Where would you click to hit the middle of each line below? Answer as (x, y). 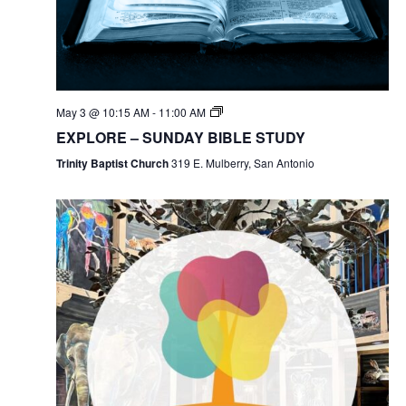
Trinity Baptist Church (113, 164)
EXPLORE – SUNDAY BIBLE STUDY (180, 138)
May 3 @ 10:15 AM (102, 112)
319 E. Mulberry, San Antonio (242, 163)
